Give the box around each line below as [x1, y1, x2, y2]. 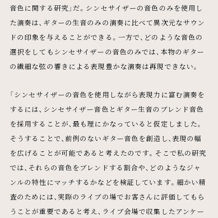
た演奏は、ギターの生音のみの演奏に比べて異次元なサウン [10, 18, 205, 28]
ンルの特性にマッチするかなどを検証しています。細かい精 [10, 177, 206, 187]
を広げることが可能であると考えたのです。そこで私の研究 [10, 148, 207, 158]
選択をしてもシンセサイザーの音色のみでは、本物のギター [10, 47, 205, 57]
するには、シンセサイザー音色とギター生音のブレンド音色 [10, 104, 204, 114]
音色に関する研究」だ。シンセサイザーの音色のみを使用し [10, 3, 203, 13]
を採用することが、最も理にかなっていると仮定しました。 [10, 119, 203, 129]
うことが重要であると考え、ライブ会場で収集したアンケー [10, 206, 205, 217]
